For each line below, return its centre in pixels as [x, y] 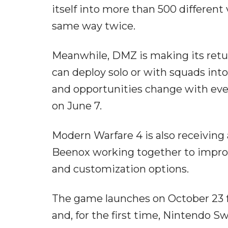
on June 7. [77, 106]
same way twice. [94, 26]
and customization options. [120, 169]
